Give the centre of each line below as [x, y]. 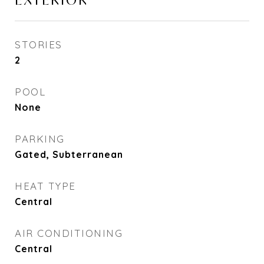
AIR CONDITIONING [69, 233]
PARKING [40, 139]
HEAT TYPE [45, 186]
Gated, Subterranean [69, 154]
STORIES [39, 44]
